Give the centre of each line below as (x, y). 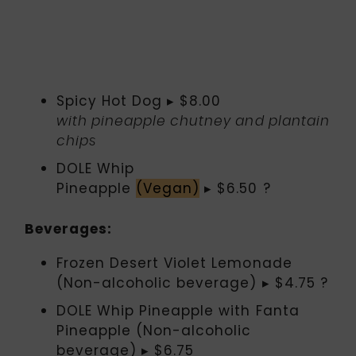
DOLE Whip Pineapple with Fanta (178, 311)
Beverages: (69, 229)
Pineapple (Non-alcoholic (154, 331)
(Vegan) (168, 188)
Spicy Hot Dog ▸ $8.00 (139, 101)
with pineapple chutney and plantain (193, 121)
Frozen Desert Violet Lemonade (174, 263)
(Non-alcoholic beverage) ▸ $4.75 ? (192, 283)
